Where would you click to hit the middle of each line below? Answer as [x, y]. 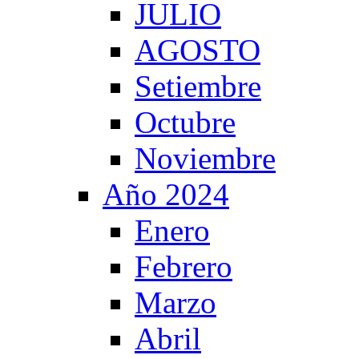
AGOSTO [198, 50]
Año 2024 [166, 194]
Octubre [185, 122]
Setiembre [198, 86]
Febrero [184, 266]
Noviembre [205, 158]
